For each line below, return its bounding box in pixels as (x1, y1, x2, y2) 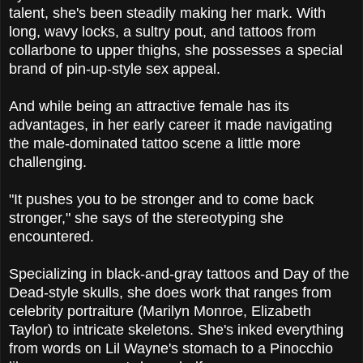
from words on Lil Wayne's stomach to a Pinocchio (9, 340, 333, 357)
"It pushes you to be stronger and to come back (9, 191, 314, 208)
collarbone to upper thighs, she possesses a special (9, 42, 343, 59)
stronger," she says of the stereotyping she (9, 210, 284, 227)
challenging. (9, 154, 87, 171)
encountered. (9, 228, 94, 246)
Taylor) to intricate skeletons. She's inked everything (9, 322, 344, 339)
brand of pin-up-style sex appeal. (9, 61, 220, 78)
